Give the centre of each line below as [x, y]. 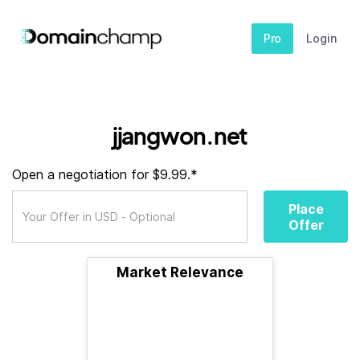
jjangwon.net [180, 135]
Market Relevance [180, 272]
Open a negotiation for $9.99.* [105, 174]
